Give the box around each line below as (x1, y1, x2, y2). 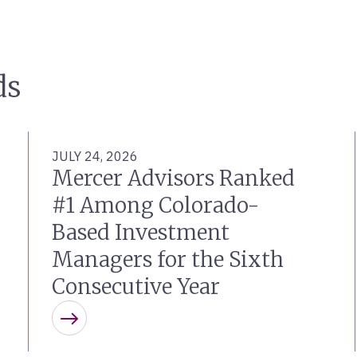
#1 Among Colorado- (52, 192, 260, 218)
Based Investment (52, 219, 230, 245)
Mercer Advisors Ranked (52, 165, 296, 191)
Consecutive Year (52, 273, 221, 300)
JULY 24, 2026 (52, 148, 139, 164)
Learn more (68, 316, 173, 344)
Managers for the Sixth (52, 246, 284, 273)
